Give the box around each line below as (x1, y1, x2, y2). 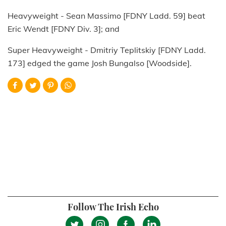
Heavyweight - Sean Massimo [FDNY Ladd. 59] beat (8, 10, 205, 21)
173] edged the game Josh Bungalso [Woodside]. (8, 58, 196, 68)
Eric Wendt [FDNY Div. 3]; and (8, 23, 120, 34)
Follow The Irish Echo (67, 200, 159, 213)
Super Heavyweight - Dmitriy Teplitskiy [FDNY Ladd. (8, 44, 206, 55)
